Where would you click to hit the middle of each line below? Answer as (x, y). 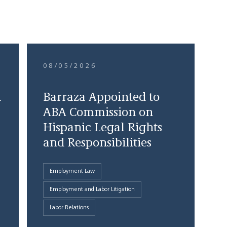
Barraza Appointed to (101, 98)
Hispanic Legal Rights (102, 128)
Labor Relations (69, 208)
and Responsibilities (97, 143)
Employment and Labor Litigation (92, 190)
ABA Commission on (98, 113)
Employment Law (72, 171)
